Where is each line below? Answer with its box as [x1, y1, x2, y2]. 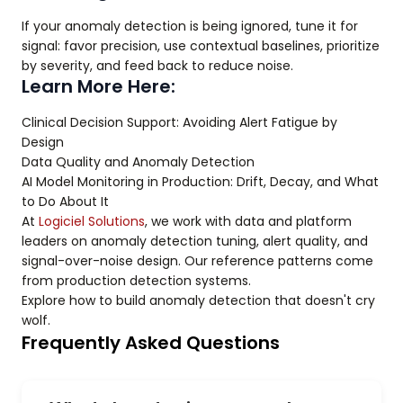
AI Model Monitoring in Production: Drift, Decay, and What [22, 173, 379, 191]
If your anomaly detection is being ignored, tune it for [22, 17, 358, 35]
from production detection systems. [22, 272, 251, 290]
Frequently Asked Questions [22, 330, 280, 355]
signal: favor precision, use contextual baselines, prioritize [22, 37, 380, 55]
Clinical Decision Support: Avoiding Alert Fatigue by [22, 113, 337, 131]
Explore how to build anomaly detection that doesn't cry [22, 291, 375, 309]
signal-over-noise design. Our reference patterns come [22, 252, 373, 270]
